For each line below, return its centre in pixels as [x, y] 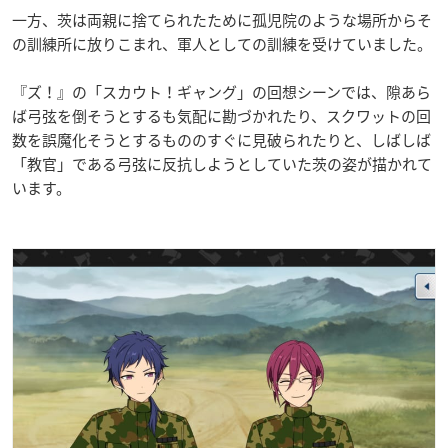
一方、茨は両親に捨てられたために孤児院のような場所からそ [222, 20]
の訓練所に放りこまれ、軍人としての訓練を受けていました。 [222, 44]
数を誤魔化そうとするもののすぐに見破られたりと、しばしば [221, 140]
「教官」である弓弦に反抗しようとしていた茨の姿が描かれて [222, 164]
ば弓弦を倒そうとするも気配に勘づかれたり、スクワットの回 [221, 116]
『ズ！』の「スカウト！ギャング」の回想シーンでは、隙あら [221, 92]
